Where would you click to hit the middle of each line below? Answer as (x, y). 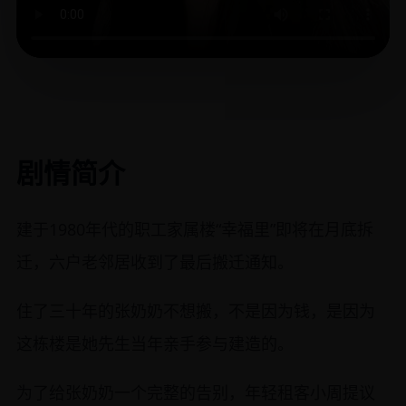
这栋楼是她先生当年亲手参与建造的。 (155, 343)
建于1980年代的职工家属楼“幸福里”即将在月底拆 (195, 229)
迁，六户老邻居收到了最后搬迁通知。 (155, 262)
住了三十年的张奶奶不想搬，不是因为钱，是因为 (196, 311)
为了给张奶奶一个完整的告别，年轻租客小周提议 (196, 392)
